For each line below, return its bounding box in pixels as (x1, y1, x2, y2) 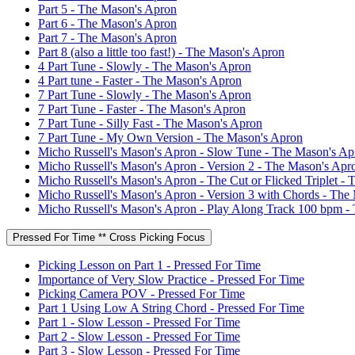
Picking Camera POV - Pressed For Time (38, 286, 245, 300)
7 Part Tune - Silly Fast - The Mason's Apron (38, 116, 262, 130)
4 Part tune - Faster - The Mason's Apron (38, 73, 242, 87)
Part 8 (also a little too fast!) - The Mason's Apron (38, 44, 284, 59)
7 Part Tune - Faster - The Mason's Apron (38, 101, 246, 116)
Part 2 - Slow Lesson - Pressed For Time (38, 329, 240, 343)
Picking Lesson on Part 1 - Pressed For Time (38, 258, 261, 272)
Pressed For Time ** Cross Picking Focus (13, 231, 205, 243)
